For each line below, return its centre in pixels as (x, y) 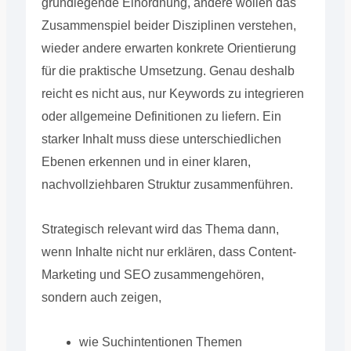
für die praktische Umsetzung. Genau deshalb (168, 71)
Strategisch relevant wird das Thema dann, (160, 229)
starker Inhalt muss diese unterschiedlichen (161, 139)
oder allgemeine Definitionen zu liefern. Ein (161, 116)
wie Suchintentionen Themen (160, 342)
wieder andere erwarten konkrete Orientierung (168, 48)
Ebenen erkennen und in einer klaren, (146, 161)
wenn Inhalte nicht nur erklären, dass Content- (168, 251)
